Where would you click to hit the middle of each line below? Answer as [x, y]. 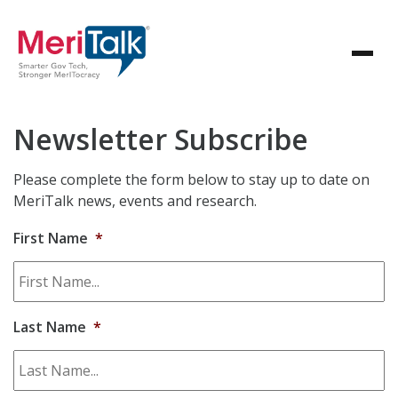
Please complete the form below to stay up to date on [191, 179]
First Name [51, 238]
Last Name [50, 327]
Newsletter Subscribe [161, 139]
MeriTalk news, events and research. [135, 201]
